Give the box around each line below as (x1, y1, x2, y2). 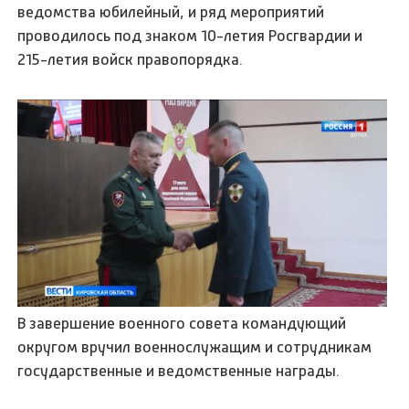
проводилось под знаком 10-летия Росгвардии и (17, 26, 363, 45)
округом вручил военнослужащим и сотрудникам (17, 338, 372, 357)
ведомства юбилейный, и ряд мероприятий (17, 2, 325, 21)
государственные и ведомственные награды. (17, 362, 341, 381)
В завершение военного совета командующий (17, 314, 347, 333)
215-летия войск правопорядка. (17, 49, 244, 68)
